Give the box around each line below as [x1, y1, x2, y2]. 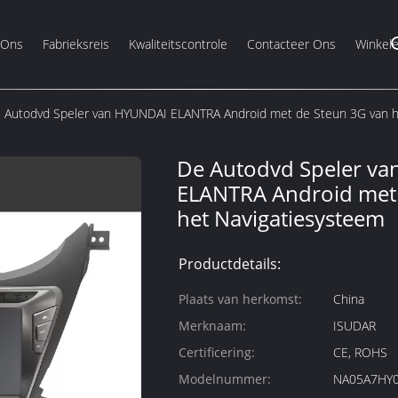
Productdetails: [179, 254, 281, 274]
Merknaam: [179, 317, 246, 334]
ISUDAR [333, 317, 376, 334]
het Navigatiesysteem [177, 203, 385, 233]
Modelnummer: [179, 370, 271, 387]
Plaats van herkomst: [179, 291, 302, 307]
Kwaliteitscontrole [129, 36, 227, 52]
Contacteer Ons [247, 36, 336, 52]
